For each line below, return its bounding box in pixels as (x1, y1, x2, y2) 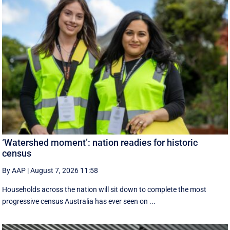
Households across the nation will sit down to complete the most (2, 185, 207, 194)
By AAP (2, 166, 26, 175)
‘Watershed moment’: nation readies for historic (2, 137, 198, 148)
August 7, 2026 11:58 (30, 166, 99, 175)
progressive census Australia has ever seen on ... (2, 197, 156, 206)
